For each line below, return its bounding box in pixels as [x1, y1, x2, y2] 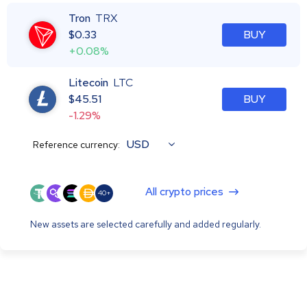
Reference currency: [33, 138, 120, 151]
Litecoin [69, 75, 108, 90]
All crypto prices [145, 184, 223, 199]
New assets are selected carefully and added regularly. [30, 217, 261, 230]
